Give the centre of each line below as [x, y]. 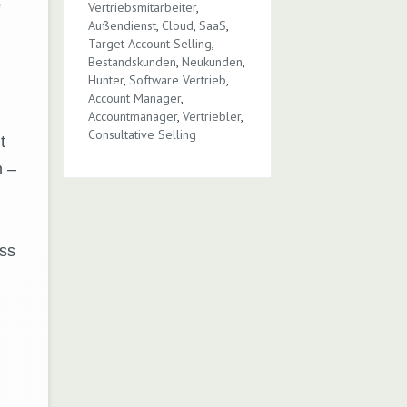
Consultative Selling [142, 134]
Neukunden [212, 62]
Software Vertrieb [177, 80]
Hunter [105, 80]
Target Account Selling [149, 44]
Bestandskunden [132, 62]
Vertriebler [211, 116]
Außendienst [122, 25]
